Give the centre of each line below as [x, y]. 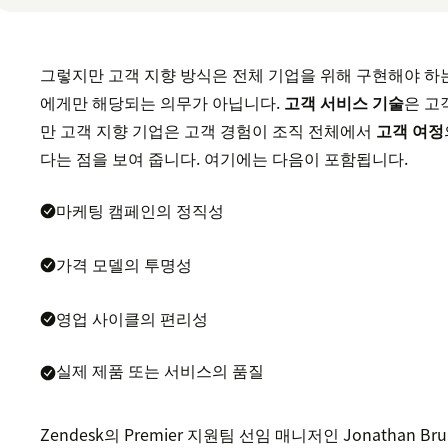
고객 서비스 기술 [344, 102]
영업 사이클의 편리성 [132, 318]
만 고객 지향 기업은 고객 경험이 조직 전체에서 [208, 130]
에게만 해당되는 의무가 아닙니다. [162, 102]
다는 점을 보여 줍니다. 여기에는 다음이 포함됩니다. [224, 158]
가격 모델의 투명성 [124, 264]
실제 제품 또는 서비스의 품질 [160, 370]
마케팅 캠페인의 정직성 [140, 210]
